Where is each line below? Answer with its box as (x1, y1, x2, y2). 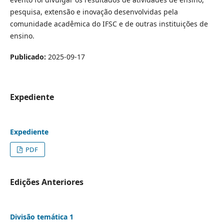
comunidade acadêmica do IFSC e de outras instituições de (9, 19, 208, 29)
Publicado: (9, 52, 48, 62)
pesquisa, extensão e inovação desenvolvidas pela (9, 7, 178, 17)
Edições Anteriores (9, 176, 83, 188)
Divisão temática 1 (9, 212, 73, 222)
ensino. (9, 31, 34, 41)
